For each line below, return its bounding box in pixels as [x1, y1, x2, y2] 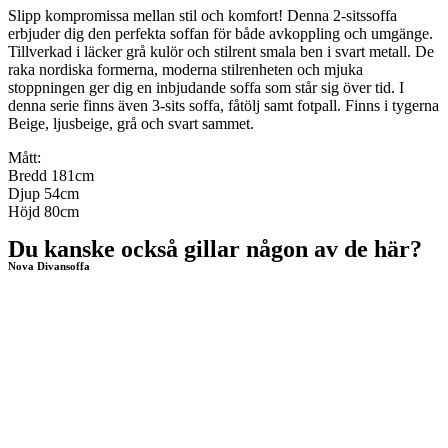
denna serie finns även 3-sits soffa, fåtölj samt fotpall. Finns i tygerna [8, 97, 439, 114]
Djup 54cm [8, 185, 79, 202]
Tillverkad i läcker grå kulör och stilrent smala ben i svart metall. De [8, 43, 434, 60]
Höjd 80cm [8, 203, 79, 220]
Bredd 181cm [8, 167, 94, 184]
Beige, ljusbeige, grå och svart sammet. [8, 115, 254, 132]
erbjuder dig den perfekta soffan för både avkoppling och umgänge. [8, 25, 433, 42]
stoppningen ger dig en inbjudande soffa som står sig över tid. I [8, 79, 404, 96]
